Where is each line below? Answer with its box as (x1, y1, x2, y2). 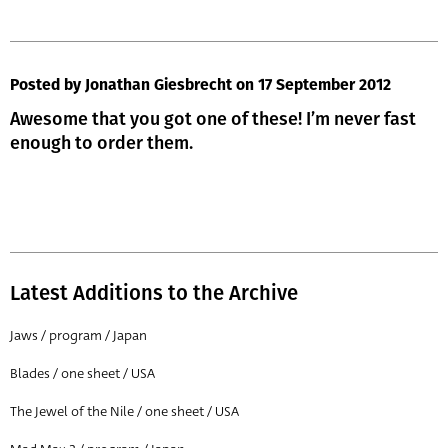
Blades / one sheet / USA (10, 364, 155, 384)
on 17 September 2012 (236, 78, 391, 95)
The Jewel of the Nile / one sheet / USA (10, 402, 239, 422)
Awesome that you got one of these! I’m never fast (10, 108, 416, 131)
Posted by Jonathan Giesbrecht (10, 78, 232, 95)
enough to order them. (10, 132, 193, 155)
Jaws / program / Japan (10, 326, 147, 346)
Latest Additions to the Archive (10, 281, 298, 306)
